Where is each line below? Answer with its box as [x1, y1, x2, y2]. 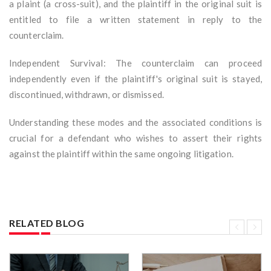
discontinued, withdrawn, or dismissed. [9, 89, 164, 100]
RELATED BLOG [9, 217, 84, 229]
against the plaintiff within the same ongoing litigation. [9, 148, 233, 160]
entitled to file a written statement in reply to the [9, 14, 262, 25]
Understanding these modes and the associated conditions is [9, 117, 262, 128]
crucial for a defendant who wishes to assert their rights [9, 132, 262, 144]
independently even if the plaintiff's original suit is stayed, [9, 73, 262, 85]
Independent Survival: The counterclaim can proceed [9, 57, 262, 69]
